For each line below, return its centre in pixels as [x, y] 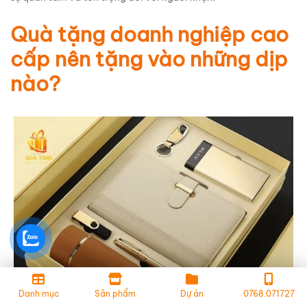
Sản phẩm [115, 294]
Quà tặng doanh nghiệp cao [149, 35]
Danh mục [38, 294]
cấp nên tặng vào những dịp [149, 59]
